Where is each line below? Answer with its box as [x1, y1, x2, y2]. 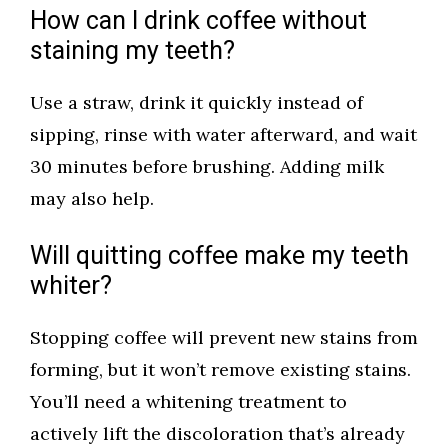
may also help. [30, 187, 154, 211]
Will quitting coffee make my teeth [30, 238, 409, 276]
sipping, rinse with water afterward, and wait [30, 123, 417, 147]
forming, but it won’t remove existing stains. [30, 358, 411, 382]
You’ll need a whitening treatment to [30, 390, 347, 414]
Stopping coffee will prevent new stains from [30, 326, 418, 350]
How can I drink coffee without [30, 3, 367, 41]
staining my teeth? [30, 33, 235, 71]
